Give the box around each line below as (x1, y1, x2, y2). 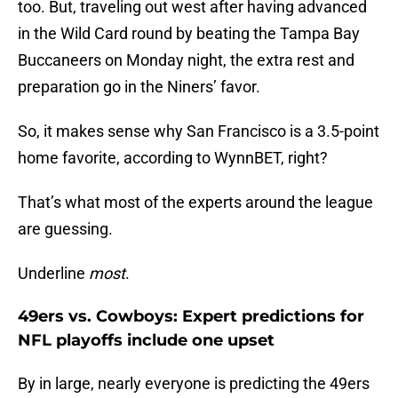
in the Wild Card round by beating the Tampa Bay (18, 24, 360, 44)
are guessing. (18, 219, 113, 239)
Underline (18, 264, 89, 283)
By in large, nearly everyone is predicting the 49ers (18, 374, 370, 394)
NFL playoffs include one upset (18, 330, 275, 351)
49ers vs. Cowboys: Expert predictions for (18, 306, 364, 327)
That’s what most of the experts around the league (18, 193, 373, 212)
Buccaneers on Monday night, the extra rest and (18, 51, 354, 70)
